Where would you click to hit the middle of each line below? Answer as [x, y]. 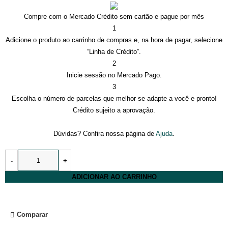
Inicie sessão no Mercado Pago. [114, 75]
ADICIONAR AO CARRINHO [114, 177]
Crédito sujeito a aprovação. [114, 110]
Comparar [33, 215]
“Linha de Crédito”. [114, 52]
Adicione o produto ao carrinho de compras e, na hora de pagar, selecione [114, 40]
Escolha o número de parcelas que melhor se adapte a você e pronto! [114, 99]
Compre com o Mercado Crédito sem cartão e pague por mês [114, 17]
